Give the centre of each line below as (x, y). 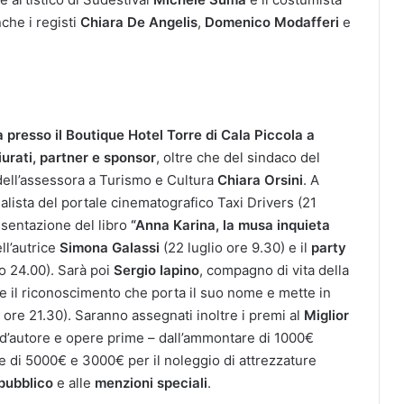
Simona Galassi (110, 247)
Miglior (326, 315)
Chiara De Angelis (139, 22)
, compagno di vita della (274, 270)
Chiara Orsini (260, 179)
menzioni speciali (151, 382)
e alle (74, 382)
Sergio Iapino (156, 270)
